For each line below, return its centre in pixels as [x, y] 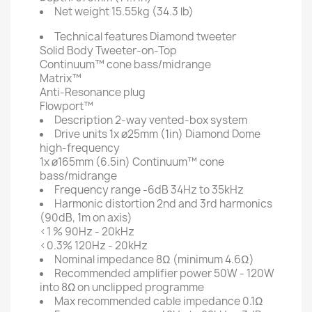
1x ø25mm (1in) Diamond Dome [185, 134]
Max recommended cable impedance [147, 301]
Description [84, 120]
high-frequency [80, 148]
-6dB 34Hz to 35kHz [193, 190]
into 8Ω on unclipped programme [122, 287]
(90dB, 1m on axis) [86, 218]
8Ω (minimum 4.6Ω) [205, 259]
